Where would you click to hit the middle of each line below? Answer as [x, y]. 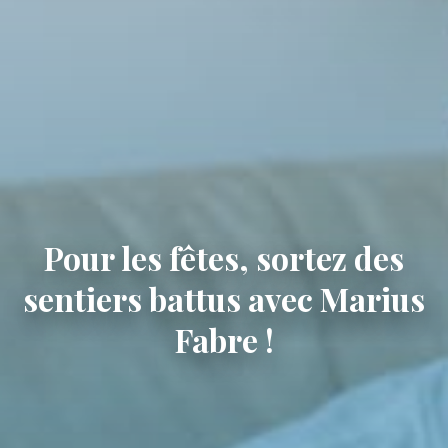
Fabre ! [224, 340]
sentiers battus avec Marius [224, 299]
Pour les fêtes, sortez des [224, 258]
